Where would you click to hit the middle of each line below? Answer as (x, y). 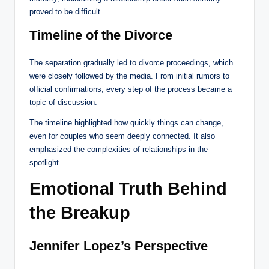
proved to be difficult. (66, 12)
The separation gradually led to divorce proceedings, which (131, 63)
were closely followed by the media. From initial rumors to (129, 76)
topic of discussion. (63, 103)
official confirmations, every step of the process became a (131, 89)
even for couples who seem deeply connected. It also (122, 136)
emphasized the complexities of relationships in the (119, 150)
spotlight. (45, 163)
